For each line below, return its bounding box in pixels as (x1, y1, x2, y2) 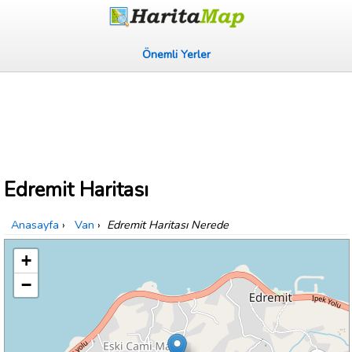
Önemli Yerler (141, 46, 211, 62)
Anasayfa (11, 217, 59, 233)
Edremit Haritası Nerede (107, 217, 229, 233)
